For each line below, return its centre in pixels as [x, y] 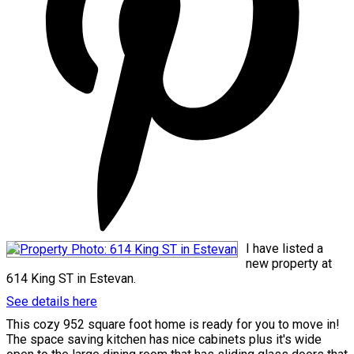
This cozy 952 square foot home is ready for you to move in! [173, 324]
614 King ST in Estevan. [71, 278]
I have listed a [284, 248]
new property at [289, 263]
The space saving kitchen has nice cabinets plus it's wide [164, 339]
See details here [52, 301]
